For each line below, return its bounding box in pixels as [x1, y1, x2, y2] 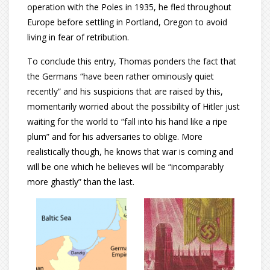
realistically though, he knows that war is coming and [27, 146, 233, 157]
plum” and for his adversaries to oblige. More [27, 131, 202, 142]
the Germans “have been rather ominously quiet [27, 71, 214, 82]
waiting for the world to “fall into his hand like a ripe [27, 116, 227, 127]
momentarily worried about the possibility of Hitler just [27, 101, 240, 112]
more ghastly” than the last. [27, 176, 134, 187]
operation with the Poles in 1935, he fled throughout [27, 1, 231, 13]
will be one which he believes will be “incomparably [27, 161, 224, 172]
